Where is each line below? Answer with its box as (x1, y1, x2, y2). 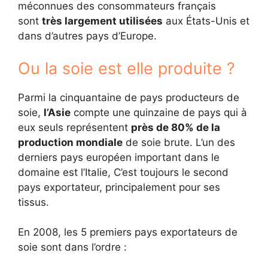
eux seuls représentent (18, 121, 131, 133)
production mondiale (18, 136, 123, 148)
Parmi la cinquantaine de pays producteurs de (18, 91, 239, 103)
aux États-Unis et (163, 15, 249, 27)
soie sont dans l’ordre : (18, 241, 127, 253)
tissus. (18, 196, 49, 208)
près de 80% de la (131, 121, 220, 133)
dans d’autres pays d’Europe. (18, 30, 157, 42)
